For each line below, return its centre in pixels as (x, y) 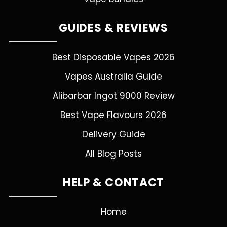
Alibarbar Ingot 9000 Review (113, 96)
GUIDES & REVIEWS (113, 28)
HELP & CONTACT (113, 183)
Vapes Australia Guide (113, 77)
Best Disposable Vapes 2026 (113, 57)
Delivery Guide (113, 134)
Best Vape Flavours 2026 (113, 115)
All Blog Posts (113, 154)
